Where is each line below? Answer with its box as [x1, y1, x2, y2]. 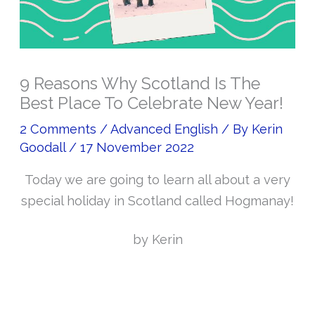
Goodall [20, 140, 70, 155]
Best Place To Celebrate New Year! [20, 94, 284, 114]
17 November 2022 [80, 140, 195, 155]
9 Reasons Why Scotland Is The [20, 74, 261, 94]
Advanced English [110, 122, 219, 137]
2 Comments [20, 122, 97, 137]
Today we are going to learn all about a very [25, 172, 290, 188]
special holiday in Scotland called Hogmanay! [21, 193, 294, 209]
